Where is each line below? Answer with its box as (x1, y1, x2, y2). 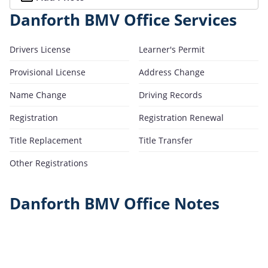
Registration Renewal (139, 111, 224, 123)
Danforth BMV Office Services (10, 9, 237, 31)
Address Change (139, 66, 205, 78)
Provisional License (10, 66, 86, 78)
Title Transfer (139, 134, 193, 146)
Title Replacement (10, 134, 82, 146)
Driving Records (139, 89, 202, 100)
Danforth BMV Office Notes (10, 193, 220, 214)
